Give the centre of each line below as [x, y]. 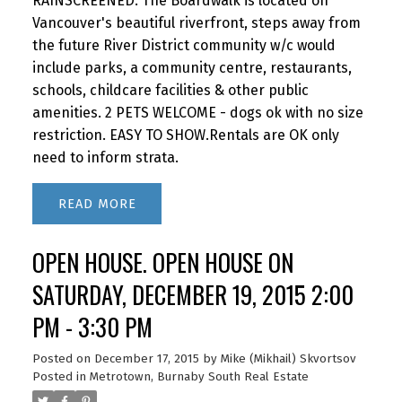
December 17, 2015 [146, 358]
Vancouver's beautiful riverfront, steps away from [196, 22]
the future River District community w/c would [184, 45]
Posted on [63, 358]
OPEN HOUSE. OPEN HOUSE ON [162, 262]
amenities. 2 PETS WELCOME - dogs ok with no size [197, 112]
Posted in [59, 376]
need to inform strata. [105, 157]
